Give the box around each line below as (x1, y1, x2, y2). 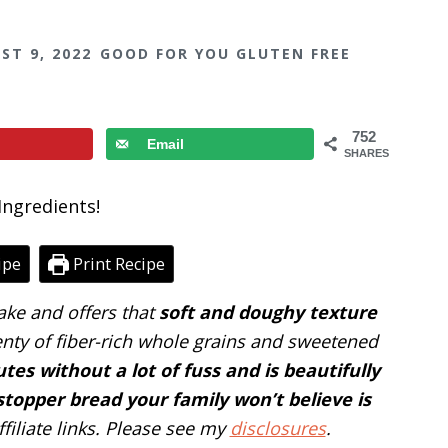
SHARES (344, 147, 389, 159)
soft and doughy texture (158, 299, 377, 324)
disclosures (229, 415, 326, 440)
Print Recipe (69, 252, 166, 275)
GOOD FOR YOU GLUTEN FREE (100, 44, 351, 63)
